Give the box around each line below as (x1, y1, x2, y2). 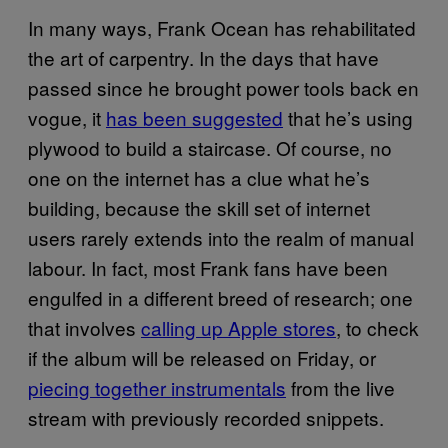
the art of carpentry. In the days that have (28, 43, 379, 71)
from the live (286, 373, 395, 401)
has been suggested (106, 103, 283, 131)
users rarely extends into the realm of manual (28, 223, 414, 251)
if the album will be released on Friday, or (28, 343, 376, 371)
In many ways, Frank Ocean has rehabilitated (28, 13, 416, 41)
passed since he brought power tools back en (28, 73, 419, 101)
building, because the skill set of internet (28, 193, 370, 221)
